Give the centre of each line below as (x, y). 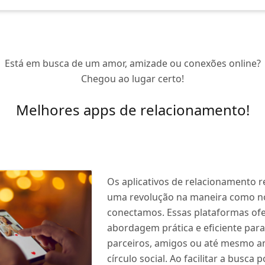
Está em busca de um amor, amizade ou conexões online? (132, 63)
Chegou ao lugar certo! (132, 79)
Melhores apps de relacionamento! (132, 110)
